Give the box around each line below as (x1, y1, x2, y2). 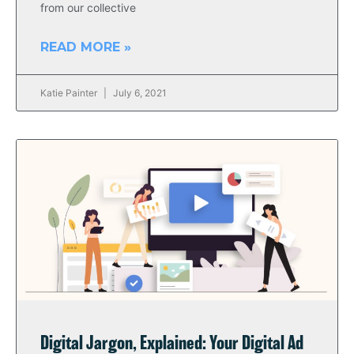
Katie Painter (40, 87, 100, 99)
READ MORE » (40, 40, 131, 55)
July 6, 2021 (111, 87, 167, 99)
